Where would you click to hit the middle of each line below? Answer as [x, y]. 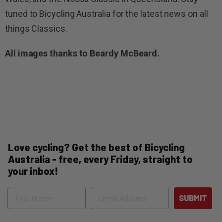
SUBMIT [193, 198]
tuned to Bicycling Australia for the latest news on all [107, 14]
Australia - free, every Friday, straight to [100, 159]
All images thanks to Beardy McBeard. [83, 54]
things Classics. [36, 29]
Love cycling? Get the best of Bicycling [96, 147]
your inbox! [33, 171]
